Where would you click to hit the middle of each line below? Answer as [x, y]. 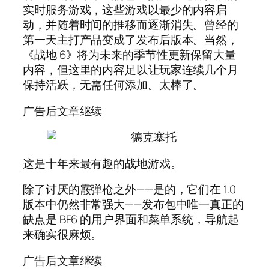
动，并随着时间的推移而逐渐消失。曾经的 [131, 25]
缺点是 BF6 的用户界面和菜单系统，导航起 [131, 219]
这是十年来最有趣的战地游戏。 [102, 163]
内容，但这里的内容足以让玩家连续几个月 [131, 70]
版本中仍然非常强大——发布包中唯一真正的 [133, 204]
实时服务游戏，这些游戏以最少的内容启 [125, 10]
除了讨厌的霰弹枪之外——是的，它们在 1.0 [129, 189]
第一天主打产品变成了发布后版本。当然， [131, 40]
